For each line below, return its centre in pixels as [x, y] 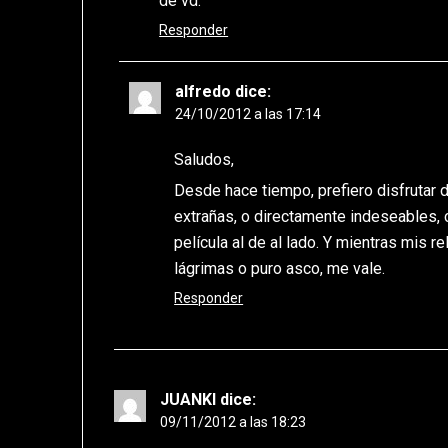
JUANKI [188, 400]
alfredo [203, 92]
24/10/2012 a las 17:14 [248, 114]
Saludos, [204, 160]
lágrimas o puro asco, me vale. [280, 269]
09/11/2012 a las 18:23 [233, 422]
